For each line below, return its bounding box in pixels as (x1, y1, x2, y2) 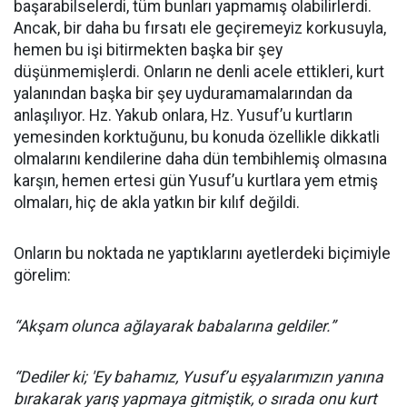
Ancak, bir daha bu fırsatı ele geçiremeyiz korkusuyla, (14, 19, 386, 38)
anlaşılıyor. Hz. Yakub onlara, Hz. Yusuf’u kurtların (14, 106, 352, 125)
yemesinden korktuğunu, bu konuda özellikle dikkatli (14, 128, 380, 147)
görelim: (14, 266, 71, 285)
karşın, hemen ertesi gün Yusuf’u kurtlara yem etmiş (14, 172, 378, 191)
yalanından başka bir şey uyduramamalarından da (14, 84, 352, 104)
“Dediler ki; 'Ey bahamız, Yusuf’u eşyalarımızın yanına (14, 368, 383, 387)
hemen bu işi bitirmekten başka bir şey (14, 41, 283, 60)
